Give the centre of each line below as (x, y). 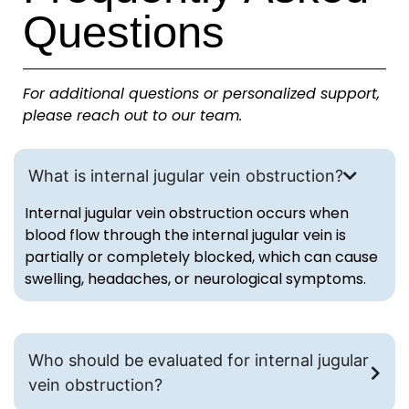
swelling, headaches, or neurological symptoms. (195, 279)
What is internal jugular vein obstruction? (186, 176)
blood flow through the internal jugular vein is (185, 236)
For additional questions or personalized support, (201, 93)
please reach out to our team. (132, 115)
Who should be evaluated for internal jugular (199, 361)
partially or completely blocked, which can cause (201, 257)
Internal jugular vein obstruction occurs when (187, 214)
